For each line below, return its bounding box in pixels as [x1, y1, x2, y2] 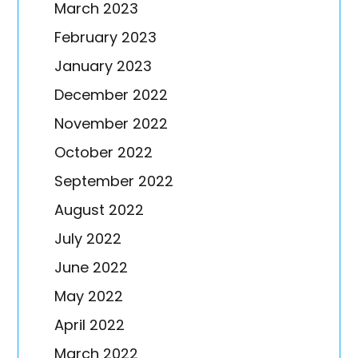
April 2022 [54, 314, 125, 335]
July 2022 [54, 228, 122, 249]
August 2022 [54, 199, 145, 220]
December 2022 [54, 84, 169, 105]
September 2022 [54, 170, 174, 191]
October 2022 [54, 141, 153, 162]
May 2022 [54, 285, 124, 306]
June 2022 [54, 257, 129, 277]
